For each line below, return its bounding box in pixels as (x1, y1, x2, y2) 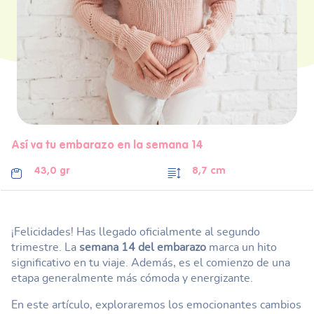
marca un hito (206, 242, 277, 253)
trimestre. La (11, 242, 79, 253)
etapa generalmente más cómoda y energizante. (11, 273, 253, 284)
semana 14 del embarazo (79, 242, 206, 253)
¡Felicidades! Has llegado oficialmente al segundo (11, 226, 260, 238)
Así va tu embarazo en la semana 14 (11, 140, 203, 151)
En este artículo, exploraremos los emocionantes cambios (11, 299, 301, 310)
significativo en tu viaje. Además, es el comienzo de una (11, 257, 290, 268)
